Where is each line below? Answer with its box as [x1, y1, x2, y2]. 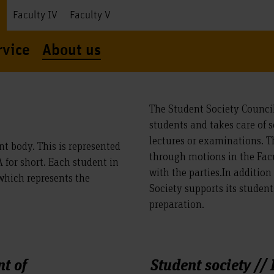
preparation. [149, 197, 204, 210]
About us [42, 42, 101, 59]
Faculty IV [13, 9, 57, 21]
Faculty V [70, 9, 111, 21]
